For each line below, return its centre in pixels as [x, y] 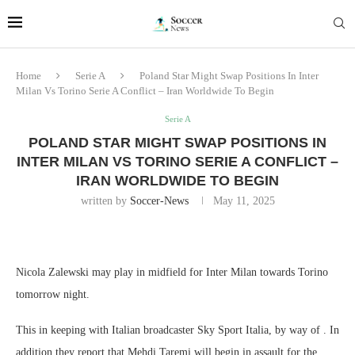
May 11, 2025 [244, 201]
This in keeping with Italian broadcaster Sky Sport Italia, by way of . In [177, 330]
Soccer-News [159, 201]
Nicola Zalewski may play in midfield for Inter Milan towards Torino [172, 272]
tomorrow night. [53, 294]
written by [105, 201]
